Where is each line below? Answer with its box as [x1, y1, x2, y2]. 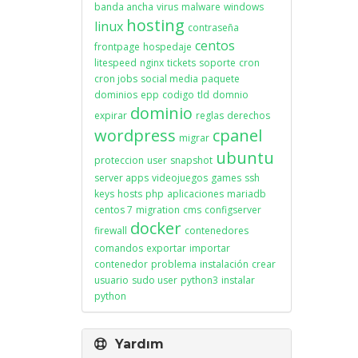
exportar [146, 241, 186, 255]
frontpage [94, 40, 140, 54]
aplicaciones [167, 187, 224, 201]
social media [141, 72, 198, 86]
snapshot [170, 153, 213, 167]
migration [136, 203, 180, 217]
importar [189, 241, 230, 255]
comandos [94, 241, 143, 255]
